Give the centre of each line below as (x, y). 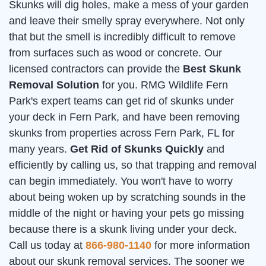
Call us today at (47, 246)
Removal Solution (54, 85)
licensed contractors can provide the (96, 69)
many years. (39, 149)
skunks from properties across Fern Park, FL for (122, 133)
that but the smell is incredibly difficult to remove (122, 37)
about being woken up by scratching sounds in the (127, 197)
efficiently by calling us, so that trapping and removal (133, 165)
